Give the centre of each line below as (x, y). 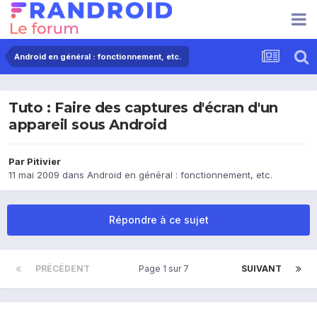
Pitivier (44, 162)
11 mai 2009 (34, 175)
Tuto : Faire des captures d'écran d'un (143, 108)
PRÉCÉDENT (63, 269)
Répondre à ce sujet (158, 220)
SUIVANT (261, 269)
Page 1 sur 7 (166, 269)
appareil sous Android (88, 125)
